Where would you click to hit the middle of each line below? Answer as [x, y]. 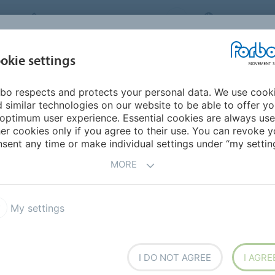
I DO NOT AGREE [175, 257]
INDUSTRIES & [150, 56]
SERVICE [222, 61]
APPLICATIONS [150, 67]
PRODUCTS [73, 61]
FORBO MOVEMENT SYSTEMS [103, 18]
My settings [36, 208]
